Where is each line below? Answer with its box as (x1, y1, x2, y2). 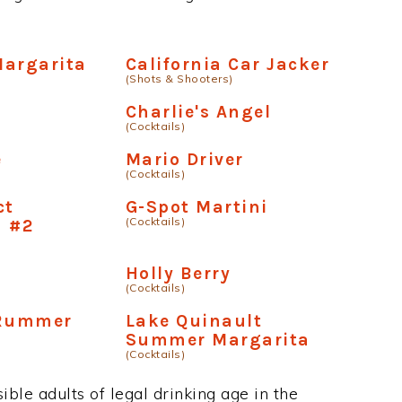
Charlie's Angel (125, 100, 272, 122)
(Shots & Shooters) (125, 71, 233, 85)
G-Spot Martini (125, 196, 268, 217)
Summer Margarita (125, 328, 310, 350)
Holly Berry (125, 262, 232, 284)
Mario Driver (125, 148, 244, 170)
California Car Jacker (125, 53, 330, 74)
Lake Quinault (125, 310, 263, 331)
